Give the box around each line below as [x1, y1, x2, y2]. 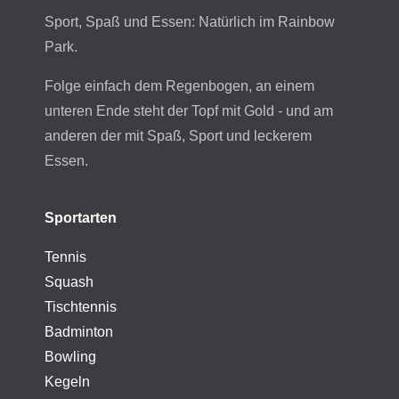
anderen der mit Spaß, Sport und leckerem [45, 128, 312, 143]
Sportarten [45, 210, 117, 225]
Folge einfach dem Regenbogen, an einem [45, 78, 314, 94]
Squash [45, 274, 94, 289]
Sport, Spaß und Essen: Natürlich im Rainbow [45, 14, 335, 29]
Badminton [45, 324, 113, 339]
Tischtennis [45, 299, 117, 314]
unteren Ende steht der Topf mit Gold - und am [45, 103, 333, 118]
